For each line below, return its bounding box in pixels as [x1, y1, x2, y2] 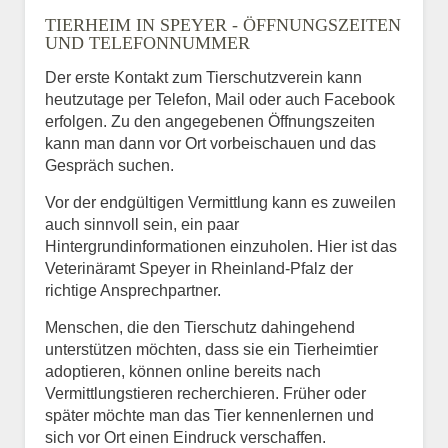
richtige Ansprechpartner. [45, 281, 221, 299]
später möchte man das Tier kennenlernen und [45, 406, 374, 424]
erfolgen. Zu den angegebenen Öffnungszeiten [45, 112, 375, 130]
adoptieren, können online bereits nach [45, 362, 321, 380]
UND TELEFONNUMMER [45, 32, 250, 53]
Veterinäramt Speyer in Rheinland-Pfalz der [45, 259, 353, 277]
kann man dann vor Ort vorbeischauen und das [45, 134, 376, 152]
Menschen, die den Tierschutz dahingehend [45, 318, 355, 336]
